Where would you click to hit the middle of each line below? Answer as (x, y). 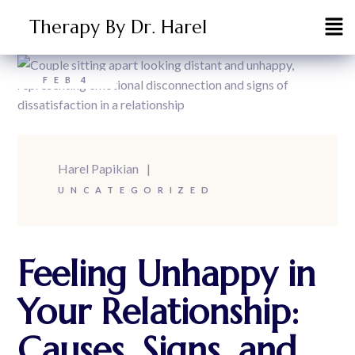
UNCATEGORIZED (136, 190)
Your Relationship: (158, 312)
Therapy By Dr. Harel (118, 27)
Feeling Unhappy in (167, 274)
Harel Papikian (99, 169)
